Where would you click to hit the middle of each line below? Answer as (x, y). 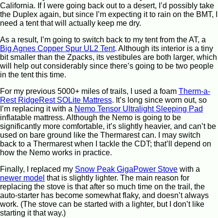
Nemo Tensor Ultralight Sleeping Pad (139, 109)
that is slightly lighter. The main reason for (117, 178)
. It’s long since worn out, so (159, 100)
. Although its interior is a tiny (164, 48)
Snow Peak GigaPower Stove (126, 169)
